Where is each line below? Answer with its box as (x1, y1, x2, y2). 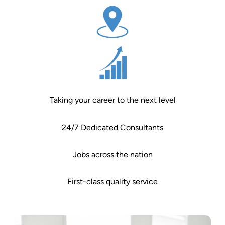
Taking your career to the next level (49, 95, 176, 105)
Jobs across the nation (72, 149, 153, 159)
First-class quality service (67, 176, 158, 186)
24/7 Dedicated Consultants (62, 122, 163, 132)
